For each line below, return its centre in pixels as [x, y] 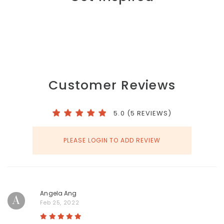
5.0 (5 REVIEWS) [143, 113]
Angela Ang [58, 193]
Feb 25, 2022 [60, 202]
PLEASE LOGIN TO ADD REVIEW [112, 140]
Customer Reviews [112, 85]
